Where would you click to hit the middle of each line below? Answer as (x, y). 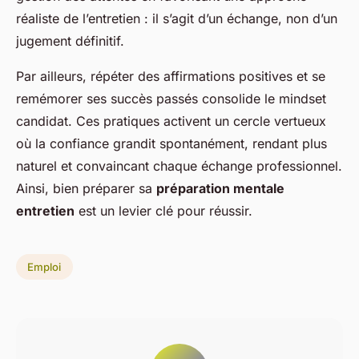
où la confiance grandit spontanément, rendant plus (171, 144)
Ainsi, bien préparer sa (86, 189)
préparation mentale (220, 189)
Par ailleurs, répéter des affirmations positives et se (171, 77)
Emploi (44, 267)
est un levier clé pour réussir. (163, 211)
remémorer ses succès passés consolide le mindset (171, 99)
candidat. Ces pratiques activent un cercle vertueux (171, 121)
